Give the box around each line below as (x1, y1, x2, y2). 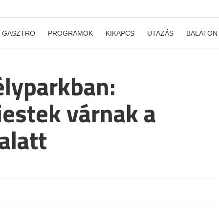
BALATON (186, 29, 218, 37)
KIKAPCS (106, 29, 134, 37)
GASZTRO (2, 29, 35, 37)
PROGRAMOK (48, 29, 93, 37)
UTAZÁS (147, 29, 174, 37)
